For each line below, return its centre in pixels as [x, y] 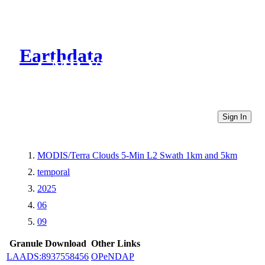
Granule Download [48, 243]
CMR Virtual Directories [138, 66]
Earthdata [61, 56]
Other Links [116, 243]
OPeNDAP [113, 256]
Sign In [235, 117]
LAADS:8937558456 [48, 256]
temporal [54, 172]
